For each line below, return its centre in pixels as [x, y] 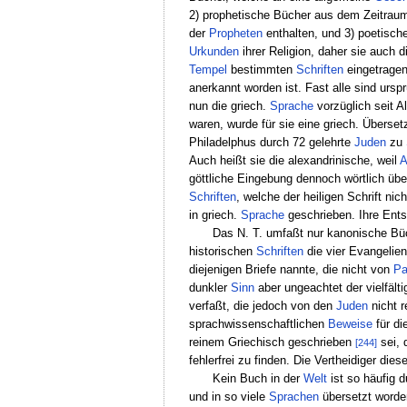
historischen [222, 251]
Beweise [350, 323]
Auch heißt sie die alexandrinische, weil [294, 160]
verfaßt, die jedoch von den [262, 305]
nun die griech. [229, 105]
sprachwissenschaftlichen [258, 323]
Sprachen [293, 396]
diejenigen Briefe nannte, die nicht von [291, 269]
